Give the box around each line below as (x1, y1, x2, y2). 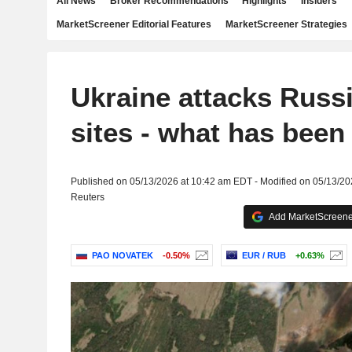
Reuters (70, 192, 104, 203)
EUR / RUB (241, 251, 286, 261)
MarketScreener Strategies (225, 19, 347, 30)
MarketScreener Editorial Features (57, 19, 211, 30)
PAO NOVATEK (91, 251, 153, 261)
